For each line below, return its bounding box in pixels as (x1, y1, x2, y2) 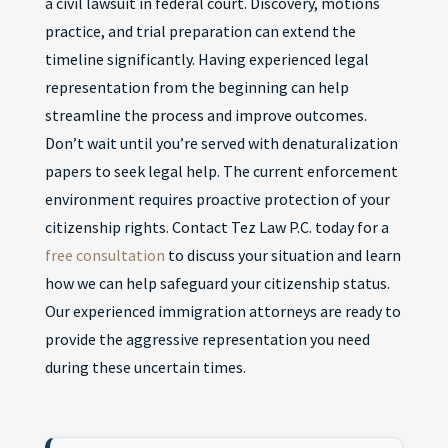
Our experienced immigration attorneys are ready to (44, 301, 401, 321)
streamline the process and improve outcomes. (44, 105, 367, 125)
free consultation (44, 245, 165, 265)
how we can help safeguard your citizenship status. (44, 273, 390, 293)
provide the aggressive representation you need (44, 329, 370, 349)
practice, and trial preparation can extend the (44, 21, 356, 41)
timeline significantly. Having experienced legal (44, 49, 369, 69)
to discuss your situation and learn (164, 245, 401, 265)
